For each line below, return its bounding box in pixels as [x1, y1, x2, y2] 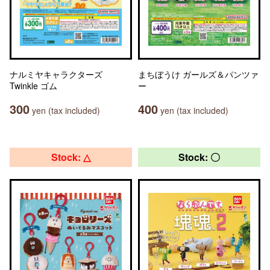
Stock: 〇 [178, 150, 220, 164]
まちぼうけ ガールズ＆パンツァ [138, 68, 259, 80]
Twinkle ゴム [10, 80, 57, 92]
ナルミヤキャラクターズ [10, 68, 102, 80]
